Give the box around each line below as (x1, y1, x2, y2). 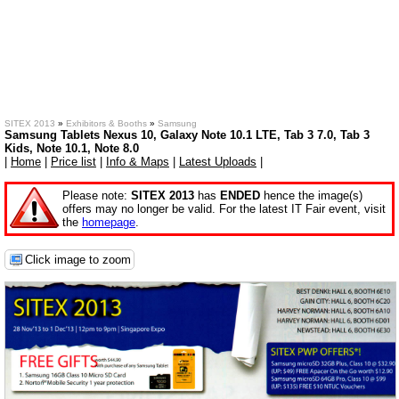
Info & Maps (106, 155, 169, 168)
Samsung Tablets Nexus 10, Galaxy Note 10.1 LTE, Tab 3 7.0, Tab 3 (4, 128, 370, 142)
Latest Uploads (179, 155, 256, 168)
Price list (51, 155, 96, 168)
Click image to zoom (25, 253, 131, 266)
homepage (82, 216, 135, 229)
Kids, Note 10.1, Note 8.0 (4, 142, 139, 155)
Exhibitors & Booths (66, 118, 147, 128)
